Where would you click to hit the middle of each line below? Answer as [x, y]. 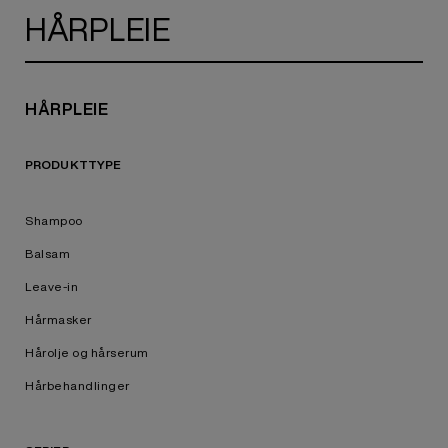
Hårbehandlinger [77, 385]
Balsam [47, 253]
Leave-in [51, 286]
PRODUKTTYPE [73, 164]
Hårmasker [58, 319]
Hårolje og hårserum [87, 352]
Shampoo [54, 220]
